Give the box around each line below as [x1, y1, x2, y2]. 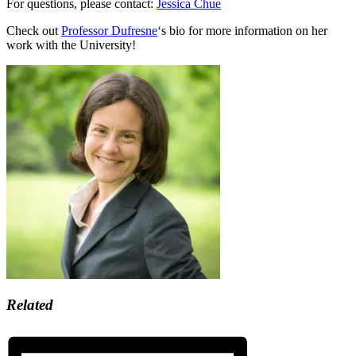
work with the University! [6, 37, 136, 52]
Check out [6, 23, 61, 37]
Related [6, 296, 53, 314]
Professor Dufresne [61, 23, 157, 37]
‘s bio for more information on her [157, 23, 327, 37]
